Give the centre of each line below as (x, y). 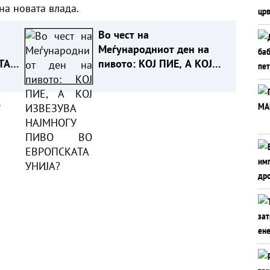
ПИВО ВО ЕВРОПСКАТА (154, 92)
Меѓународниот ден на (153, 49)
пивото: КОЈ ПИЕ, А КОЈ (155, 63)
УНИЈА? (116, 107)
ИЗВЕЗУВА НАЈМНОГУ (149, 78)
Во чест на (123, 34)
